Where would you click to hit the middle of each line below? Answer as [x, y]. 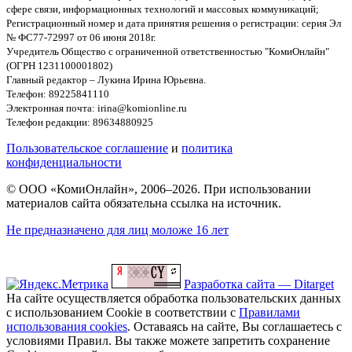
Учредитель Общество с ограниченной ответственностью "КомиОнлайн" [168, 52]
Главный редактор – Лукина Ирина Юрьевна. [106, 80]
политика [207, 148]
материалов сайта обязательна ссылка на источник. [144, 203]
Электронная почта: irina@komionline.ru [97, 108]
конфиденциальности [64, 163]
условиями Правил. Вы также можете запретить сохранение [168, 341]
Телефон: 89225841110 [58, 94]
